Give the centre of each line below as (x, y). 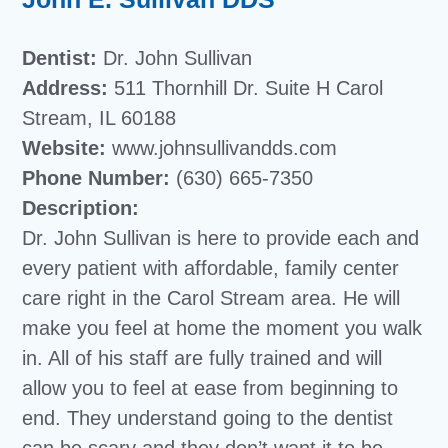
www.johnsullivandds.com (222, 148)
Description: (81, 208)
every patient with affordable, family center (211, 268)
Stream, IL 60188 (99, 118)
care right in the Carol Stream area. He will (211, 298)
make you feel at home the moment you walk (222, 328)
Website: (64, 148)
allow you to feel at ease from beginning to (210, 388)
